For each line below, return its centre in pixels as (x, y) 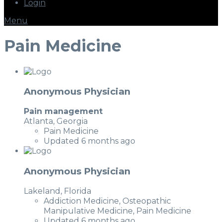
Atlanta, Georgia (56, 121)
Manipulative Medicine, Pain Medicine (117, 211)
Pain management (63, 111)
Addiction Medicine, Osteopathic (107, 201)
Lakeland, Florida (57, 191)
